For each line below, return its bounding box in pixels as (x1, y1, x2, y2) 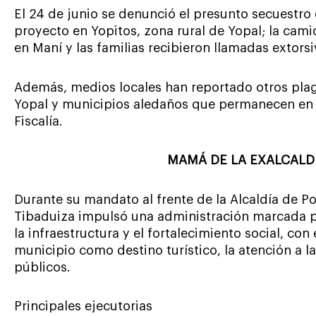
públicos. (14, 260, 71, 274)
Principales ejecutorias (14, 300, 152, 313)
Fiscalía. (14, 114, 63, 128)
